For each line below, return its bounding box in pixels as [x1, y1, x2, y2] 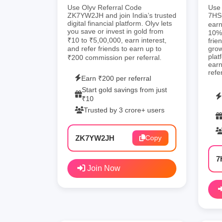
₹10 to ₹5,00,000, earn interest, [67, 36, 166, 44]
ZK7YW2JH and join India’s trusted [67, 11, 176, 19]
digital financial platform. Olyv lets [67, 19, 172, 27]
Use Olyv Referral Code [67, 3, 142, 11]
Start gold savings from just [82, 85, 167, 94]
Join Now [85, 164, 120, 172]
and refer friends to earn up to [67, 44, 162, 53]
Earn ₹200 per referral [81, 74, 151, 82]
